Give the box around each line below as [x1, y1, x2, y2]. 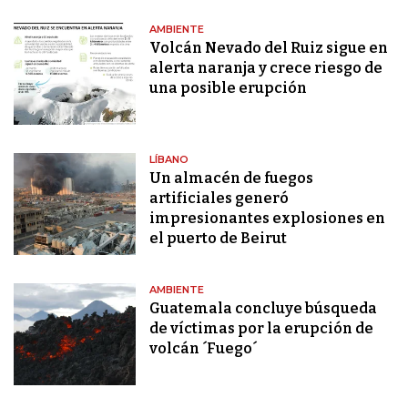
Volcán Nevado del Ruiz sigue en [149, 39, 389, 57]
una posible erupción [149, 79, 308, 97]
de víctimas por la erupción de [149, 320, 374, 338]
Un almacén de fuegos [149, 169, 314, 188]
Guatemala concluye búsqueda [149, 300, 378, 318]
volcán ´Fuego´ [149, 340, 258, 358]
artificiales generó [149, 189, 290, 208]
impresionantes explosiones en [149, 209, 386, 228]
